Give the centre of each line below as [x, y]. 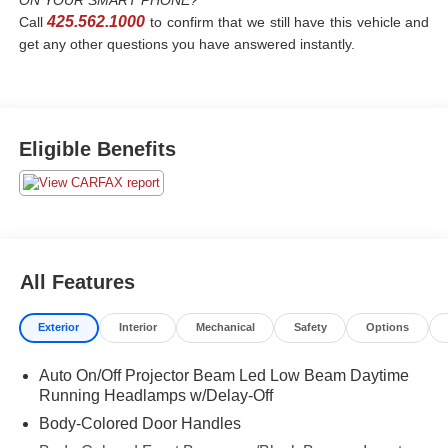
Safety [310, 327]
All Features [77, 281]
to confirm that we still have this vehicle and [289, 22]
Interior [137, 327]
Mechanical [225, 327]
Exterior [59, 327]
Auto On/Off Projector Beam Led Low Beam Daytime [223, 375]
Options [387, 327]
